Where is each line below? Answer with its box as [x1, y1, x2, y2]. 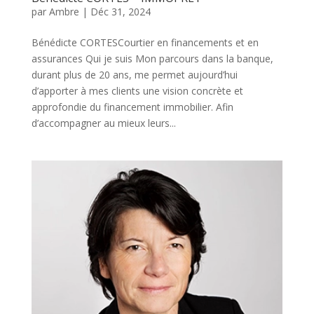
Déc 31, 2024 [90, 5, 151, 19]
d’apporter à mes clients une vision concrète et [31, 84, 243, 98]
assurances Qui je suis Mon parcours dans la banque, [31, 52, 273, 66]
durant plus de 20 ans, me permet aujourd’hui [31, 68, 238, 82]
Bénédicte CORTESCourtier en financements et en [31, 36, 259, 50]
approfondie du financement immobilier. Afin [31, 100, 233, 114]
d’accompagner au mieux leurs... [31, 116, 176, 130]
